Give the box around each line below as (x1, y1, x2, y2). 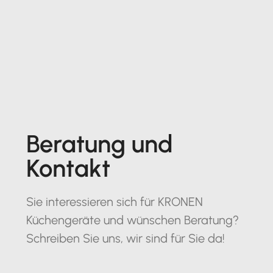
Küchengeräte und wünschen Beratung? (26, 213, 239, 228)
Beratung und (26, 129, 173, 159)
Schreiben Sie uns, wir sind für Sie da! (26, 231, 225, 246)
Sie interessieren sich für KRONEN (26, 194, 203, 210)
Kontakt (26, 154, 110, 183)
